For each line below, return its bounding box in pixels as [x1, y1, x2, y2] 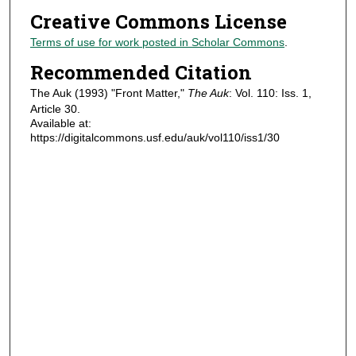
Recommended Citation [29, 59, 252, 85]
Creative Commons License [29, 9, 287, 35]
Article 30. [29, 102, 80, 115]
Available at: [29, 116, 91, 130]
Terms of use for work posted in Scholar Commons [29, 36, 284, 49]
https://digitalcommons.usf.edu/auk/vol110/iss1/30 [29, 130, 280, 144]
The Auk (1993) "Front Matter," [29, 86, 188, 99]
